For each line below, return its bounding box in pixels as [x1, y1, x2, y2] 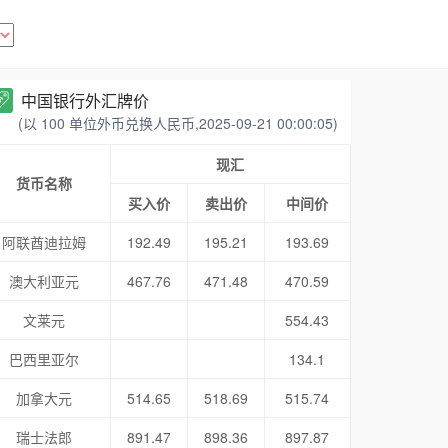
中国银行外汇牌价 [20, 89, 149, 112]
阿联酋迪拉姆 [2, 232, 87, 252]
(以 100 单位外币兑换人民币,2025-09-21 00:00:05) [17, 113, 338, 133]
